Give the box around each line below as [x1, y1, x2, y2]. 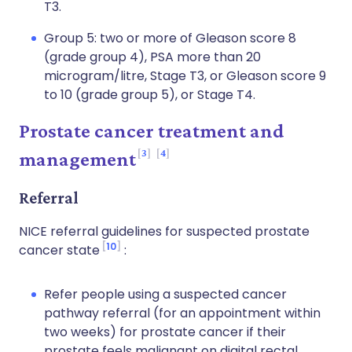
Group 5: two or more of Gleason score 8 [44, 29, 296, 47]
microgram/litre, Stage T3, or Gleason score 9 [44, 67, 326, 85]
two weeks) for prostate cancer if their [44, 323, 286, 341]
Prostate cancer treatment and [19, 119, 284, 142]
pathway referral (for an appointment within [44, 304, 321, 322]
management [19, 148, 136, 170]
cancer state [19, 241, 100, 259]
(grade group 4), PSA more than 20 [44, 48, 261, 66]
